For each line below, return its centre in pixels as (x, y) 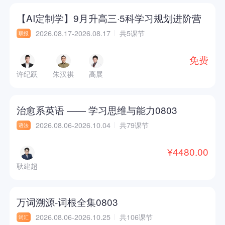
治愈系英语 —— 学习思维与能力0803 (97, 110)
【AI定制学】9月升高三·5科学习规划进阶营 (109, 18)
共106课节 (136, 217)
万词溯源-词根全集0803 (68, 202)
